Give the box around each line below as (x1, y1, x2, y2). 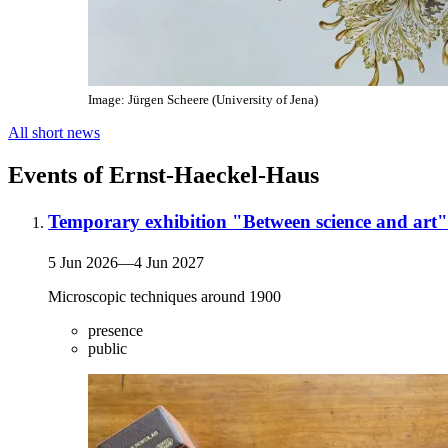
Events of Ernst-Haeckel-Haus (8, 162, 319, 189)
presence (88, 321, 143, 339)
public (88, 339, 127, 357)
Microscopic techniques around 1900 (48, 287, 281, 305)
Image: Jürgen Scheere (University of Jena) (88, 92, 318, 108)
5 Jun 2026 (48, 253, 118, 271)
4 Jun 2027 (134, 253, 204, 271)
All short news (8, 124, 100, 142)
